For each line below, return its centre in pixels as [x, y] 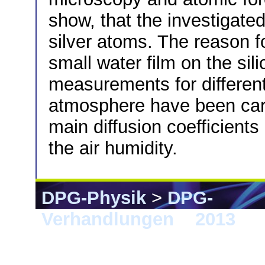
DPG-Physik [94, 198]
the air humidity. [113, 148]
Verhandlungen [108, 219]
